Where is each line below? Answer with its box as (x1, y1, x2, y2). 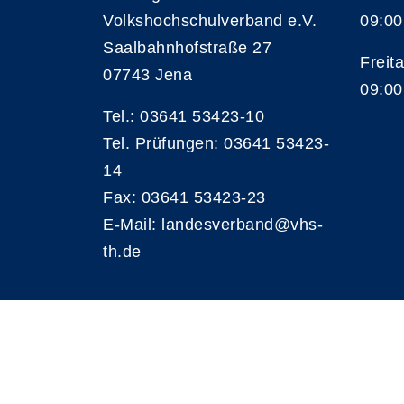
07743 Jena (103, 66, 192, 84)
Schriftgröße (231, 360, 326, 378)
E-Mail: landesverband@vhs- (103, 216, 323, 234)
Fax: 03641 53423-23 (103, 188, 266, 207)
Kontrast (103, 357, 167, 375)
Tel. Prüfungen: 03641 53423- (103, 134, 329, 152)
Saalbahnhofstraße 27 (103, 39, 271, 57)
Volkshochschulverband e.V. (103, 12, 317, 30)
